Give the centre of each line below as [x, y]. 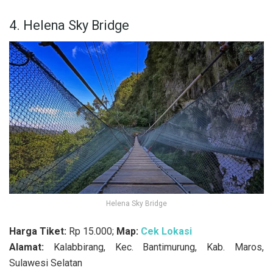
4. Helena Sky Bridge [69, 25]
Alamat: [27, 247]
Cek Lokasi [166, 232]
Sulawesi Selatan [46, 263]
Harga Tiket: [39, 232]
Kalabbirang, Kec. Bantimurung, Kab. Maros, [154, 247]
